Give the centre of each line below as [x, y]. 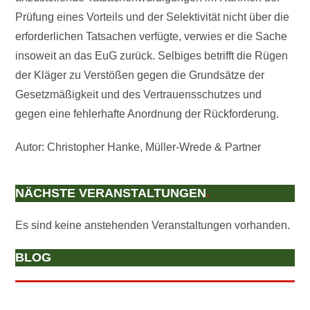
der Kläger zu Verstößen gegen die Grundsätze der [140, 75]
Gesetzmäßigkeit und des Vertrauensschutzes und [139, 94]
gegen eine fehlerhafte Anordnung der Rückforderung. [147, 114]
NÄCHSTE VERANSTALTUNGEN [111, 193]
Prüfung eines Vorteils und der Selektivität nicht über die [153, 17]
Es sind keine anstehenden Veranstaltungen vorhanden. [153, 225]
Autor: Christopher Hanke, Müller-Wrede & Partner [138, 147]
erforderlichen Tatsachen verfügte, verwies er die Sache [152, 36]
